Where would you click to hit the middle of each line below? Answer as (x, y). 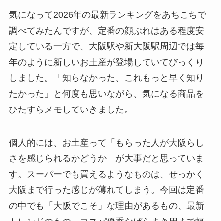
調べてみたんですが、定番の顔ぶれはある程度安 (106, 30)
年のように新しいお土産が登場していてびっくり (106, 62)
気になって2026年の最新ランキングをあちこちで (107, 15)
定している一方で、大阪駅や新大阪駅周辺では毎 (106, 46)
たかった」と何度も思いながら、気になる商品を (106, 93)
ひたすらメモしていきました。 (71, 109)
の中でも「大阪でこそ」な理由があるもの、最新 (106, 206)
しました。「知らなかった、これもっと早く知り (106, 78)
